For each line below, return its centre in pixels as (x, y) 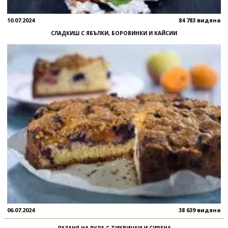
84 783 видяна (200, 20)
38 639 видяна (200, 210)
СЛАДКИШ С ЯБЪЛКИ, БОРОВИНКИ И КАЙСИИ (114, 33)
